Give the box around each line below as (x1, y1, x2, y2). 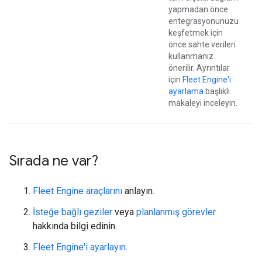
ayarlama (168, 87, 204, 96)
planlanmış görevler (136, 206, 216, 218)
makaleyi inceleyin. (168, 98, 237, 108)
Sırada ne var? (9, 152, 98, 170)
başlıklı (204, 87, 230, 96)
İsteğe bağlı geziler (33, 206, 112, 218)
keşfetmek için (168, 28, 223, 38)
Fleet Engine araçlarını (33, 185, 122, 197)
